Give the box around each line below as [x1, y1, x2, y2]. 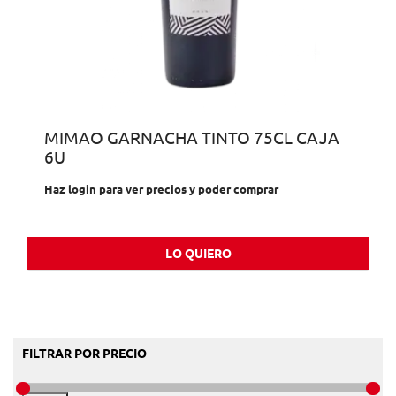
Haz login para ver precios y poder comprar [43, 183, 278, 196]
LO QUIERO [164, 247, 232, 262]
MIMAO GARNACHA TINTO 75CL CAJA [43, 128, 339, 148]
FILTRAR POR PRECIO [22, 346, 147, 362]
